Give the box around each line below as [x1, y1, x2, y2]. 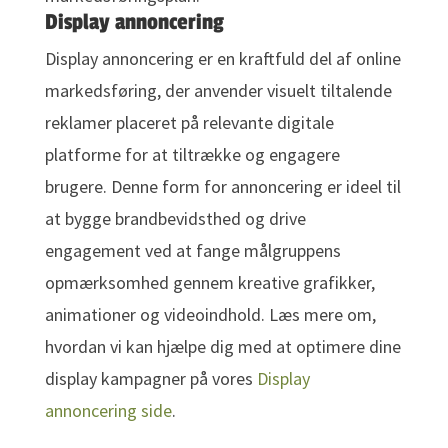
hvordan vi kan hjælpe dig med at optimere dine [44, 335, 401, 359]
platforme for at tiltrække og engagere [44, 143, 340, 167]
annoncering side [44, 399, 172, 423]
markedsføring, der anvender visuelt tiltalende [44, 79, 392, 103]
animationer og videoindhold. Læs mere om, [44, 303, 376, 327]
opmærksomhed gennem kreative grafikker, [44, 271, 375, 295]
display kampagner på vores [44, 367, 257, 391]
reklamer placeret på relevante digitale [44, 111, 334, 135]
